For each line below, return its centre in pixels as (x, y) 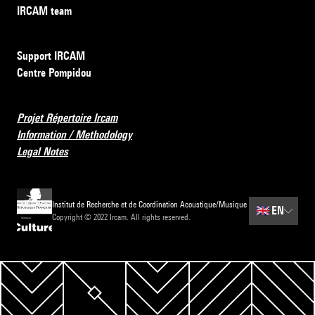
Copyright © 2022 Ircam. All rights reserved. (122, 217)
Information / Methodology (75, 135)
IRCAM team (44, 11)
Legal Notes (43, 152)
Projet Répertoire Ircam (67, 118)
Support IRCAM (51, 56)
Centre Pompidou (54, 73)
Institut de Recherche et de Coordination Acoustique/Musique (150, 205)
